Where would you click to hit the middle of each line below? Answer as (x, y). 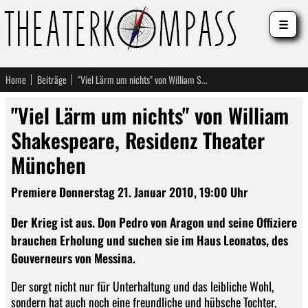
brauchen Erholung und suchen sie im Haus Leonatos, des (150, 240)
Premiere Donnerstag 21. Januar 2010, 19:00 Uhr (130, 192)
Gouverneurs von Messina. (73, 257)
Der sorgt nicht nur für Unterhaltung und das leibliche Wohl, (142, 286)
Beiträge (52, 79)
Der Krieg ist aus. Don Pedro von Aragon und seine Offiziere (154, 222)
